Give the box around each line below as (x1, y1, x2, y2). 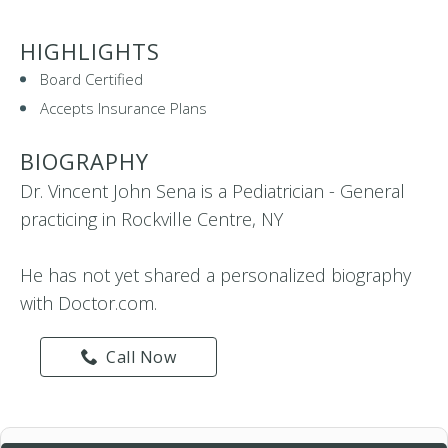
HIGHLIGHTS (20, 36, 160, 66)
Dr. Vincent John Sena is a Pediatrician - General (20, 179, 405, 203)
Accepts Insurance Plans (40, 98, 207, 118)
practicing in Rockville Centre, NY (20, 207, 283, 231)
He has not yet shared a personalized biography (20, 263, 411, 287)
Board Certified (40, 69, 143, 89)
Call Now (106, 346, 177, 368)
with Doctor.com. (20, 291, 157, 315)
